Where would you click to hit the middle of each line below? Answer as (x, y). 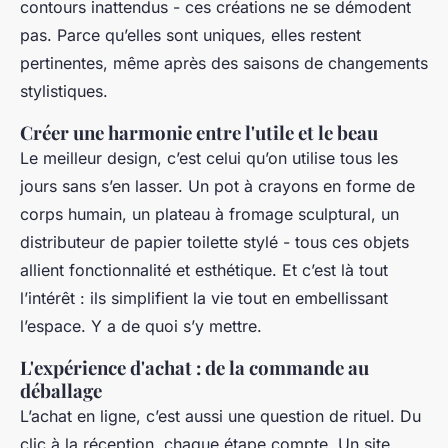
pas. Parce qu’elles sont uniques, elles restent (190, 35)
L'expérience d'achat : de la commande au (194, 368)
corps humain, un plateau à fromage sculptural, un (209, 214)
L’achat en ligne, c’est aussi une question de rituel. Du (220, 416)
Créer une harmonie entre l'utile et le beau (199, 133)
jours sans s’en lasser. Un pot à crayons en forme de (217, 186)
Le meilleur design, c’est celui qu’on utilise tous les (209, 158)
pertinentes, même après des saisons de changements (224, 63)
